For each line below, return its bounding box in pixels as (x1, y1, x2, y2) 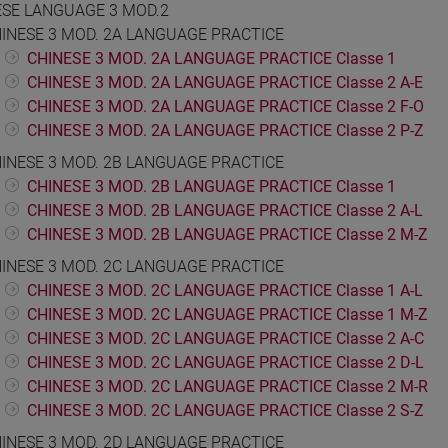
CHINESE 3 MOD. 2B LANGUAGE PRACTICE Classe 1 (27, 177, 396, 197)
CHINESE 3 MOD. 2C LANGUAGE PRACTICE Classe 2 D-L (27, 353, 424, 373)
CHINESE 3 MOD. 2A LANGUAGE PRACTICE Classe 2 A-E (27, 73, 423, 93)
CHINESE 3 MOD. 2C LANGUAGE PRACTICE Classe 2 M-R (27, 377, 428, 397)
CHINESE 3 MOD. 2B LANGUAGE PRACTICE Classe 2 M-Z (27, 225, 428, 245)
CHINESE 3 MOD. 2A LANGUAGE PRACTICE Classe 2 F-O (27, 97, 424, 117)
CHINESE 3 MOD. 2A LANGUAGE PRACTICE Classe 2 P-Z (27, 121, 424, 141)
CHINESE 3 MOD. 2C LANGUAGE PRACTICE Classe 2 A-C (27, 329, 424, 349)
